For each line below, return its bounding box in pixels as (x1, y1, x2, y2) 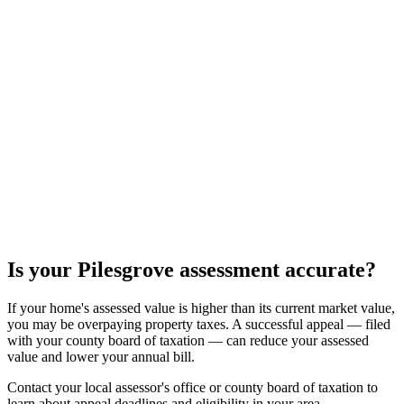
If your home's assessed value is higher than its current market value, (7, 300, 395, 317)
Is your (7, 258, 78, 282)
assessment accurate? (174, 258, 376, 282)
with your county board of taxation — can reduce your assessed (7, 333, 369, 349)
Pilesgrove (78, 258, 174, 282)
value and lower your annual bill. (7, 349, 195, 365)
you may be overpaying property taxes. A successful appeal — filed (7, 317, 390, 333)
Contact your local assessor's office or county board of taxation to (7, 380, 378, 396)
